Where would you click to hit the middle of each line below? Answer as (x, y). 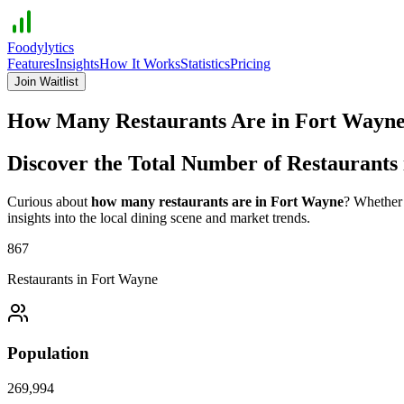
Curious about (47, 201)
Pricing (250, 64)
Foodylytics (41, 47)
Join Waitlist (46, 82)
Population (48, 353)
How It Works (140, 64)
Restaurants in (49, 279)
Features (31, 64)
